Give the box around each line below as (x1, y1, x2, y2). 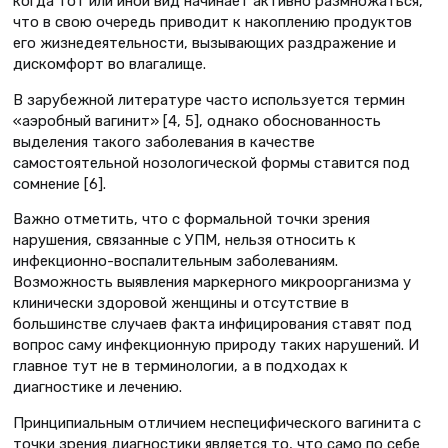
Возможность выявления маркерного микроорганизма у (13, 273, 411, 292)
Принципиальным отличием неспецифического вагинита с (13, 414, 421, 433)
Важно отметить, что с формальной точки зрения (13, 210, 370, 229)
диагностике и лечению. (13, 378, 182, 397)
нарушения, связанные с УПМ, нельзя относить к (13, 231, 356, 250)
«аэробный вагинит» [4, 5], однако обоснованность (13, 111, 381, 130)
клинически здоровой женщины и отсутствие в (13, 294, 349, 313)
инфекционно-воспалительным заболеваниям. (13, 252, 338, 271)
